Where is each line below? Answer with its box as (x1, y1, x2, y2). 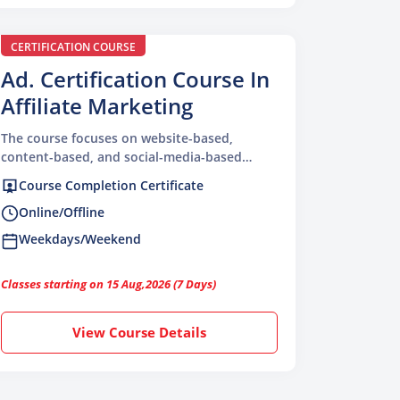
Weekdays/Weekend (19, 230, 141, 248)
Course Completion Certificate (19, 176, 204, 194)
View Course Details (72, 322, 206, 341)
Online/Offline (19, 204, 104, 221)
